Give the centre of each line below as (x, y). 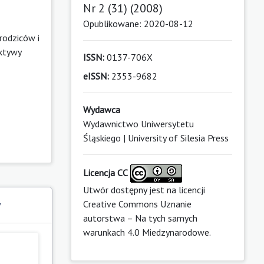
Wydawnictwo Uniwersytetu (138, 123)
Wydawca (101, 109)
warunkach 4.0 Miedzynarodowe (146, 232)
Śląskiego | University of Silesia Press (156, 138)
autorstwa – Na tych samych (140, 218)
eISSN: (96, 76)
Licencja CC (105, 172)
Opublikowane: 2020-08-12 (138, 23)
